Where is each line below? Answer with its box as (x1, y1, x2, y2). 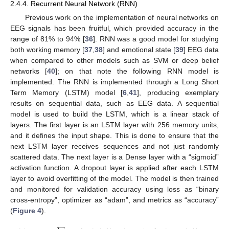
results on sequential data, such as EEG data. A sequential (10, 99, 219, 108)
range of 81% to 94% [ (10, 35, 85, 43)
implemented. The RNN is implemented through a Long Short (10, 78, 219, 86)
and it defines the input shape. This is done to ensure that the (10, 131, 219, 140)
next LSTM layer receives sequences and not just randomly (10, 142, 219, 151)
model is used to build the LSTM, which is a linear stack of (10, 110, 219, 119)
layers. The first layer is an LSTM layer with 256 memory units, (10, 121, 219, 129)
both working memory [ (10, 45, 85, 54)
